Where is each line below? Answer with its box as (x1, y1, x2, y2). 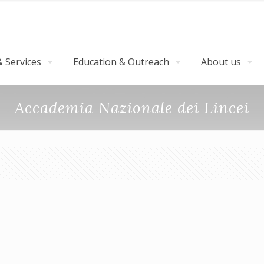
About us (201, 55, 241, 68)
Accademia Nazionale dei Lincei (15, 98, 249, 117)
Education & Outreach (73, 55, 169, 68)
